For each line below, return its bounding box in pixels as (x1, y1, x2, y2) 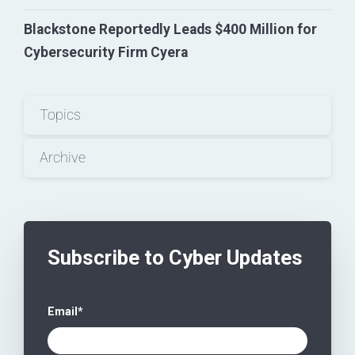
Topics (40, 107, 81, 124)
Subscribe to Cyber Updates (48, 246, 303, 270)
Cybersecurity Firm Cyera (24, 44, 188, 61)
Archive (40, 150, 86, 166)
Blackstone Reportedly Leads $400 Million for (24, 21, 317, 38)
